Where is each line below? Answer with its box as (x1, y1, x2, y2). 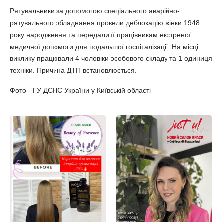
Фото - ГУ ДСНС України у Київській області (10, 86, 151, 94)
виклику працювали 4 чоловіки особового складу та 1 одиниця (10, 54, 212, 62)
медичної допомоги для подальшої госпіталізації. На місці (10, 42, 198, 51)
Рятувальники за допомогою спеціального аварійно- (10, 6, 180, 15)
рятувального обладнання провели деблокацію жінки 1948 (10, 18, 200, 27)
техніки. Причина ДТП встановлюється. (10, 66, 137, 74)
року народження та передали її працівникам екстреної (10, 30, 191, 39)
